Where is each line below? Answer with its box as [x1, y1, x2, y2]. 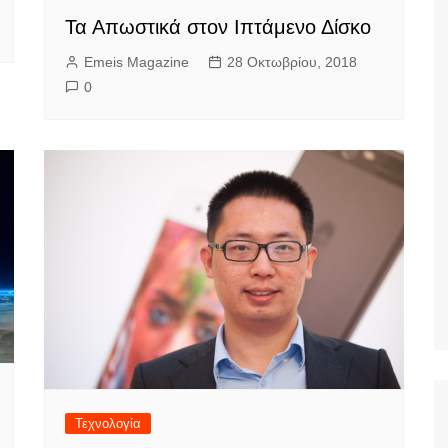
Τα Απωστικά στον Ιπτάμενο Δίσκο [65, 15, 371, 38]
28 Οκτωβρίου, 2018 [227, 53, 357, 70]
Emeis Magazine [84, 53, 189, 70]
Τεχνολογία [75, 416, 141, 432]
